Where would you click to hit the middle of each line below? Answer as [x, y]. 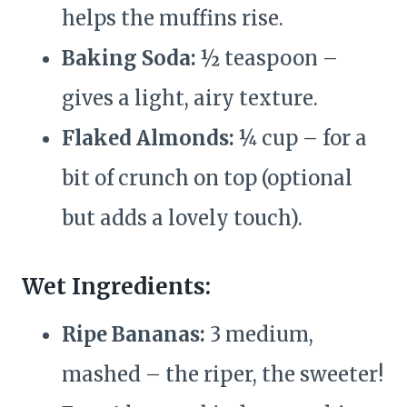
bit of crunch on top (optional [207, 179]
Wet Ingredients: [116, 287]
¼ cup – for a [301, 139]
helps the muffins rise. [173, 19]
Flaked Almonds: [148, 139]
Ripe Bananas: [134, 335]
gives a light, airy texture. [190, 99]
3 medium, [259, 335]
